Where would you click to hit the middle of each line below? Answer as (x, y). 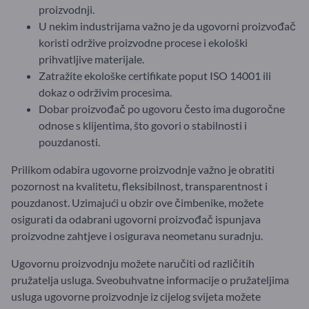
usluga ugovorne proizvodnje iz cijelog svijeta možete (136, 296)
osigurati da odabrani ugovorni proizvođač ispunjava (136, 219)
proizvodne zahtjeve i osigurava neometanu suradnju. (137, 235)
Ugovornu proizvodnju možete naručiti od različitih (133, 263)
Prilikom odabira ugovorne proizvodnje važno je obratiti (143, 169)
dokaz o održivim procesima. (105, 92)
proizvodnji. (67, 9)
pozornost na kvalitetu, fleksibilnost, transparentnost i (139, 186)
